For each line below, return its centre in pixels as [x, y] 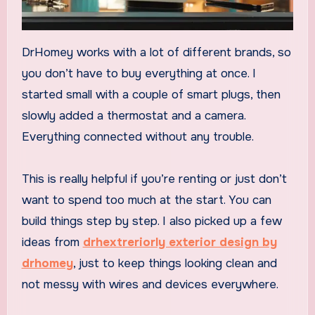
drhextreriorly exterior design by [180, 242]
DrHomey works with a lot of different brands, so [156, 52]
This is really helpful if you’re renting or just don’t [154, 179]
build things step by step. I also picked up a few [152, 221]
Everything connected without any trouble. [137, 136]
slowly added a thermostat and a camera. [133, 115]
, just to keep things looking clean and [175, 263]
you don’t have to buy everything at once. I [139, 73]
